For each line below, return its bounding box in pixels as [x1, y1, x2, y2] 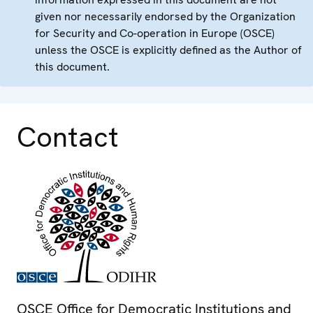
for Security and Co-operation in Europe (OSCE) [35, 26, 275, 41]
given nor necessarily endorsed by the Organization [35, 9, 296, 24]
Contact [17, 119, 119, 156]
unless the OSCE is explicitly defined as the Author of [35, 43, 302, 58]
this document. [35, 59, 110, 75]
